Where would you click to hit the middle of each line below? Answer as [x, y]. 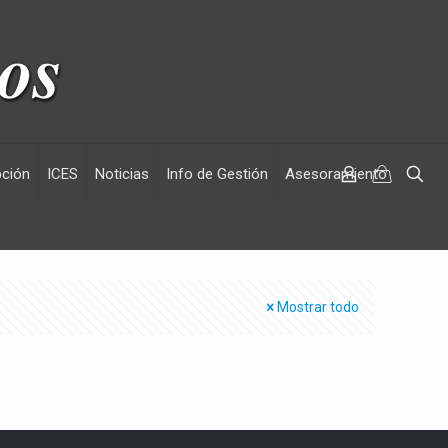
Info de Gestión [217, 174]
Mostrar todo [318, 307]
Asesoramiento [336, 174]
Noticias [122, 174]
